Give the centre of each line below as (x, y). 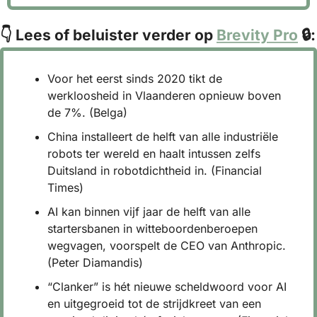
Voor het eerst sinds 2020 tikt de (135, 78)
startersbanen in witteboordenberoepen (152, 228)
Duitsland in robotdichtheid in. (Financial (155, 170)
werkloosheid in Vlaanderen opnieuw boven (164, 95)
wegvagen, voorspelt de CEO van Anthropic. (167, 245)
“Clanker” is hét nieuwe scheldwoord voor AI (167, 286)
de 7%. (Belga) (87, 112)
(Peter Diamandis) (95, 262)
